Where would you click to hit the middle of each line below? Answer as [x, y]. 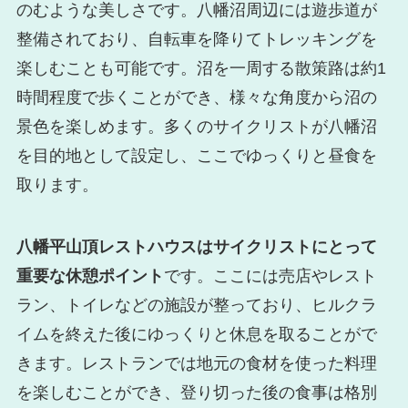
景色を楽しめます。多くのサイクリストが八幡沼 [196, 127]
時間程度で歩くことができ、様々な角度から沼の [196, 98]
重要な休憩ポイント [90, 276]
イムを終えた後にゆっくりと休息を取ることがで [196, 335]
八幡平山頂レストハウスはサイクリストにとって [196, 247]
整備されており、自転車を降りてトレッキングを [196, 40]
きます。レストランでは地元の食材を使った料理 [196, 364]
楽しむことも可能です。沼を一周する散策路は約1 [201, 69]
